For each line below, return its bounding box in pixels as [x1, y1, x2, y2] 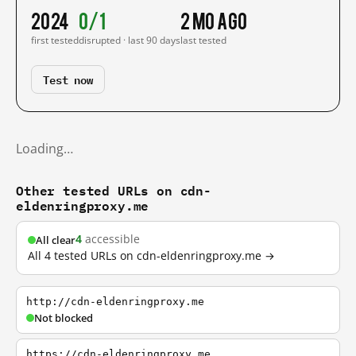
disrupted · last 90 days [79, 33, 180, 47]
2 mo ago [180, 8, 248, 32]
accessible [82, 232, 140, 246]
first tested [31, 33, 79, 47]
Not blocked [34, 311, 93, 325]
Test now [43, 70, 93, 88]
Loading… [16, 140, 73, 157]
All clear [36, 232, 75, 247]
